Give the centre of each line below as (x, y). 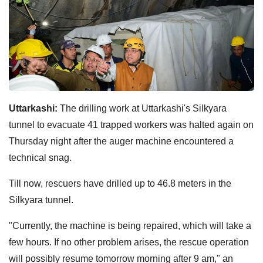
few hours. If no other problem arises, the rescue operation (129, 242)
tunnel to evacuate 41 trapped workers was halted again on (131, 124)
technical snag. (40, 157)
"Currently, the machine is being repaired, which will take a (130, 225)
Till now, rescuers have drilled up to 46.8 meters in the (120, 183)
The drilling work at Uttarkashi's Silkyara (143, 108)
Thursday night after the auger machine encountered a (121, 141)
